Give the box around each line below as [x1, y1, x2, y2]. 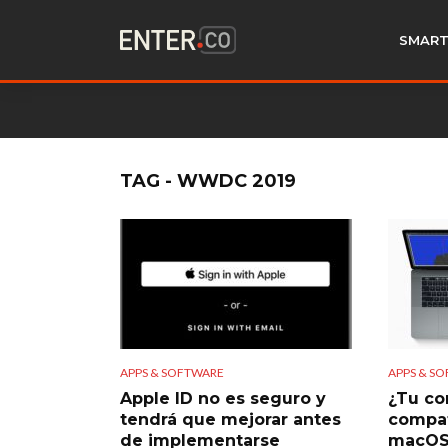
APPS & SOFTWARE [120, 364, 224, 380]
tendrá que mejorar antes [120, 409, 341, 429]
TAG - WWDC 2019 [120, 170, 296, 192]
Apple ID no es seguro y [120, 388, 326, 408]
